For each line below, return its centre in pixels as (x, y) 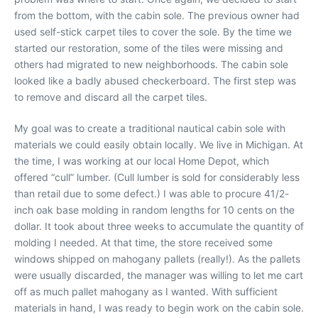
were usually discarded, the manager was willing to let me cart (159, 275)
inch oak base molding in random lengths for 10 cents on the (154, 209)
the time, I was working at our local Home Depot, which (142, 160)
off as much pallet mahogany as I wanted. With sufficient (146, 291)
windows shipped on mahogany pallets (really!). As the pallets (157, 258)
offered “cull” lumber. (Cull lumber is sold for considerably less (157, 177)
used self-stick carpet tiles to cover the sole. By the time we (153, 31)
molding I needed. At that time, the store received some (143, 242)
